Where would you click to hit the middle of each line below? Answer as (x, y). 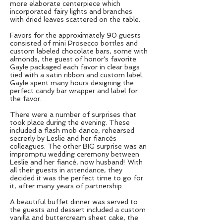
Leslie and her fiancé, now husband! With (76, 162)
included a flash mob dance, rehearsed (72, 130)
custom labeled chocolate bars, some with (79, 51)
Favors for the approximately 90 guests (75, 35)
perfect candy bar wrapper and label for (74, 91)
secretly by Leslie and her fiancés (63, 138)
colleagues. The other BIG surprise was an (78, 146)
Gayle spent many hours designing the (72, 83)
